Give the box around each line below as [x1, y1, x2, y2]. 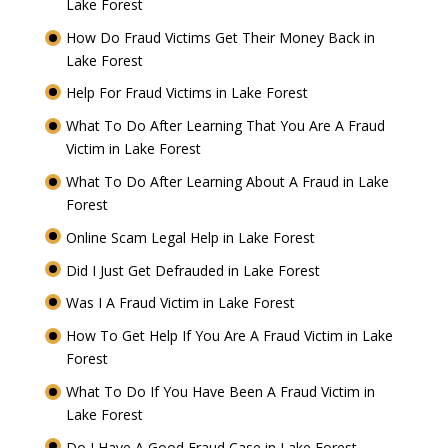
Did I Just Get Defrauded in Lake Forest [65, 260, 324, 280]
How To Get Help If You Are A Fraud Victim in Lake [65, 326, 393, 346]
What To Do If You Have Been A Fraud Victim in [65, 382, 375, 402]
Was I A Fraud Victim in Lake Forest [65, 293, 299, 313]
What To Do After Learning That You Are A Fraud [65, 116, 385, 136]
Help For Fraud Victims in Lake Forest [65, 83, 312, 103]
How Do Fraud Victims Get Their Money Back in [65, 27, 375, 47]
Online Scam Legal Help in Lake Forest [65, 227, 319, 247]
